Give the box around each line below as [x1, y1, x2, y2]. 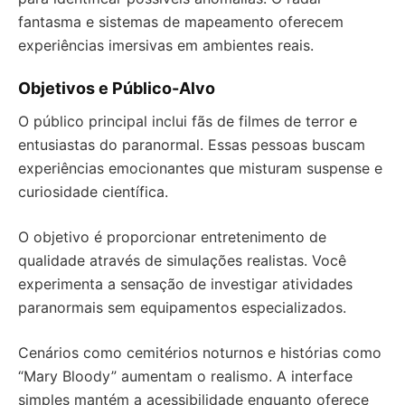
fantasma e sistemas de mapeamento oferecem [18, 13, 344, 32]
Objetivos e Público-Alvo [18, 79, 215, 99]
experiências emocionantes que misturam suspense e [18, 159, 382, 178]
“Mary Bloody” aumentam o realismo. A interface [18, 367, 353, 386]
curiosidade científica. [18, 183, 168, 202]
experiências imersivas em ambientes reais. [18, 36, 314, 55]
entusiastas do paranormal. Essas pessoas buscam [18, 136, 365, 155]
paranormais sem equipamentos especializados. [18, 298, 346, 317]
